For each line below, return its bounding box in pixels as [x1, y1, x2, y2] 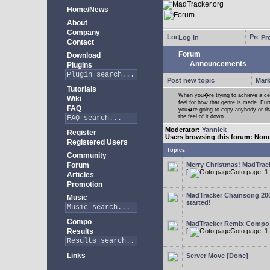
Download [65, 51, 101, 60]
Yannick [202, 126, 227, 133]
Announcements [188, 60, 246, 69]
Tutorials [65, 85, 96, 93]
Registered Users [65, 138, 128, 146]
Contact [65, 38, 94, 46]
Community [65, 151, 107, 160]
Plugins [65, 61, 92, 69]
